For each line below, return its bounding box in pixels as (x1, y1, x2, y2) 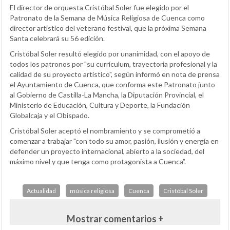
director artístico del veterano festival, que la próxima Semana (10, 23, 206, 32)
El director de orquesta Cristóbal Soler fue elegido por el (10, 3, 189, 12)
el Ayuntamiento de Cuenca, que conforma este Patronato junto (10, 80, 215, 89)
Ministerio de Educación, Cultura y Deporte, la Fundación (10, 100, 190, 109)
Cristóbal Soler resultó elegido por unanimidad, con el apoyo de (10, 49, 210, 58)
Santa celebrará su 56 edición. (10, 33, 105, 43)
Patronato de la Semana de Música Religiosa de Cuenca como (10, 13, 205, 22)
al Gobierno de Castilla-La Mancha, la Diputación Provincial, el (10, 90, 204, 99)
